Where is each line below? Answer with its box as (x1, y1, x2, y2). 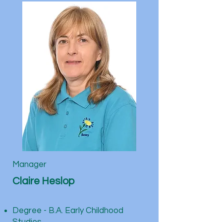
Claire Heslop (12, 176, 74, 186)
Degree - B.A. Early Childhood (12, 206, 123, 215)
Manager (12, 160, 47, 169)
